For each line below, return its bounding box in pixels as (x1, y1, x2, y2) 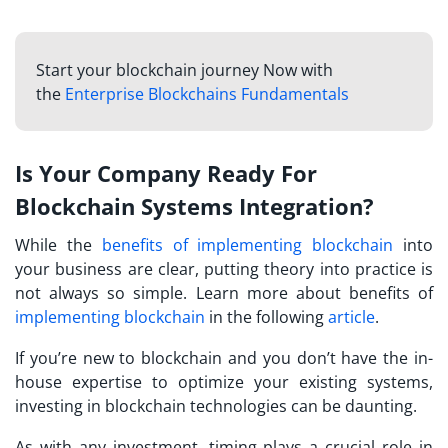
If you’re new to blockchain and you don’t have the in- (15, 346, 433, 369)
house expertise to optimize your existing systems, (15, 370, 433, 393)
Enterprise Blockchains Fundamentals (64, 83, 349, 106)
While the (15, 233, 102, 256)
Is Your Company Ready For (15, 157, 317, 188)
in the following (205, 305, 328, 328)
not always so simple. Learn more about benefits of (15, 281, 433, 304)
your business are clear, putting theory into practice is (15, 257, 433, 280)
